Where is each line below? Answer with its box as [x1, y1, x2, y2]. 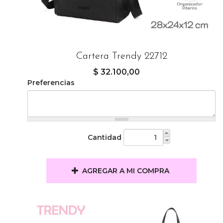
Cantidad [88, 133, 121, 142]
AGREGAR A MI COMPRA [82, 166, 170, 175]
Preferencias [27, 78, 75, 87]
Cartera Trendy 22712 [76, 51, 167, 61]
